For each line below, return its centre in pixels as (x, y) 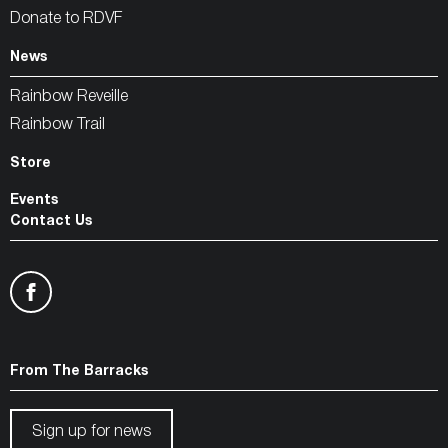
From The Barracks (79, 372)
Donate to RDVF (66, 19)
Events (34, 201)
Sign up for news (91, 432)
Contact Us (51, 222)
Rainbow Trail (57, 125)
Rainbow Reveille (69, 97)
